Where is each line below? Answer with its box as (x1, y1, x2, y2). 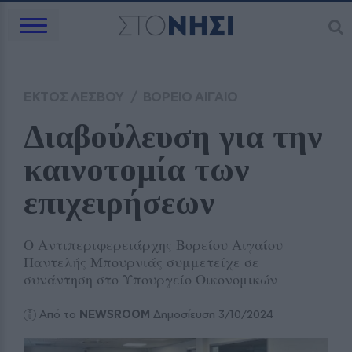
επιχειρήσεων (24, 185, 215, 221)
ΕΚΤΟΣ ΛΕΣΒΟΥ (24, 89, 125, 104)
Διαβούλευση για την (24, 119, 323, 155)
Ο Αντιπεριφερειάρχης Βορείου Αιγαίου (24, 235, 283, 254)
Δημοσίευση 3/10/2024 (150, 307, 274, 321)
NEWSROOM (79, 307, 151, 321)
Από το (39, 307, 80, 321)
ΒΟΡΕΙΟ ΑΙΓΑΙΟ (142, 89, 238, 104)
